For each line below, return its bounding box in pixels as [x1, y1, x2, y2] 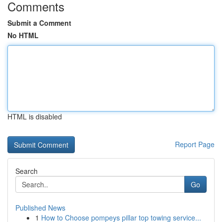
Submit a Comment [7, 18, 71, 28]
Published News [15, 203, 65, 213]
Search [15, 166, 38, 176]
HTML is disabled [7, 111, 62, 121]
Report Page [175, 139, 215, 149]
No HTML [7, 30, 39, 40]
